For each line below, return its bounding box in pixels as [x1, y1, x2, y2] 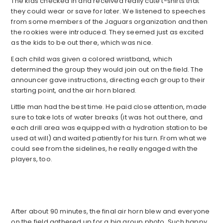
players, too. [11, 154, 52, 164]
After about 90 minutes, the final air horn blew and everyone [11, 207, 210, 217]
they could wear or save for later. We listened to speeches [11, 6, 206, 16]
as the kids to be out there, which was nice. [11, 38, 153, 48]
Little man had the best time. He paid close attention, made [11, 102, 207, 112]
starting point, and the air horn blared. [11, 86, 137, 96]
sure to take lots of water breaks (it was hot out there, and [11, 112, 203, 122]
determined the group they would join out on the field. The [11, 65, 203, 75]
